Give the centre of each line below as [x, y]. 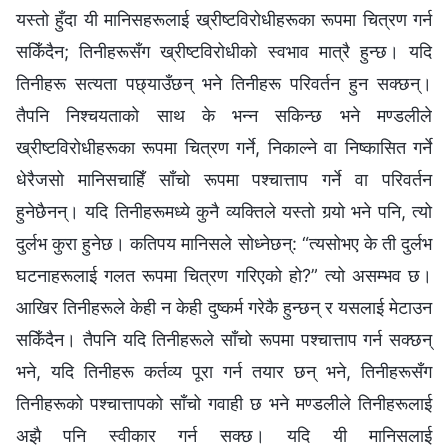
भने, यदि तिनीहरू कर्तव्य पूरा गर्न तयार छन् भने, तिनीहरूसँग [224, 372]
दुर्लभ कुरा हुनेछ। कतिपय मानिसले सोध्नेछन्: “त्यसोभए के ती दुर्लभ [224, 244]
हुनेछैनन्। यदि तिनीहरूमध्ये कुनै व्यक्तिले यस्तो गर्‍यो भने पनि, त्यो [224, 212]
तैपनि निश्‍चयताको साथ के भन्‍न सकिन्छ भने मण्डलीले [224, 116]
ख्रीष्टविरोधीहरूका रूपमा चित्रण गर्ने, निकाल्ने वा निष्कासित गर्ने [224, 148]
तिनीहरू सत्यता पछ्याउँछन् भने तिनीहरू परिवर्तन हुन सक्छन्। [224, 84]
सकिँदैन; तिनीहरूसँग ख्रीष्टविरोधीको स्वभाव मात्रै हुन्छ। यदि [224, 52]
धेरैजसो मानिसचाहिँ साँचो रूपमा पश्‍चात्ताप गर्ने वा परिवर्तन [224, 180]
